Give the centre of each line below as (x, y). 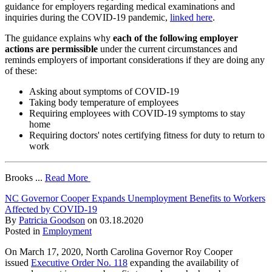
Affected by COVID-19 (51, 209)
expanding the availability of (184, 262)
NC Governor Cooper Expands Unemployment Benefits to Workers (135, 198)
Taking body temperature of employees (104, 102)
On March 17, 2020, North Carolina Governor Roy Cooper (119, 251)
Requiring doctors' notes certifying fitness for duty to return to (147, 135)
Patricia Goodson (52, 220)
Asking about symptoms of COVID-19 (104, 91)
